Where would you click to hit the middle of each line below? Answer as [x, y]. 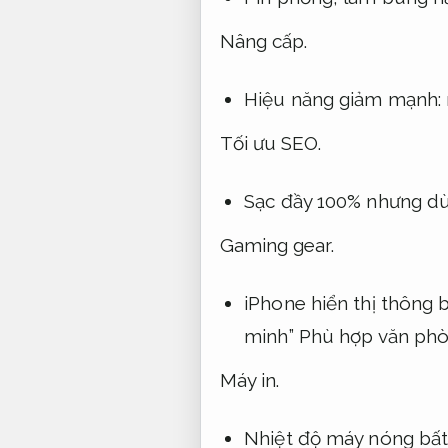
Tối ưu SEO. [270, 143]
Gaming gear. [276, 245]
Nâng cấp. [263, 41]
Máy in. [249, 380]
